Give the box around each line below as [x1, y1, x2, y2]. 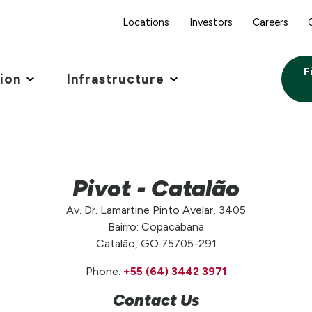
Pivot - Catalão [72, 173, 240, 202]
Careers [252, 15, 288, 29]
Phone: [85, 264, 123, 278]
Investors [189, 15, 233, 29]
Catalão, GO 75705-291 [95, 236, 217, 250]
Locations [122, 15, 169, 29]
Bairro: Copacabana [108, 219, 204, 233]
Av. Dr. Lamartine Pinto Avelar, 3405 [66, 203, 246, 217]
